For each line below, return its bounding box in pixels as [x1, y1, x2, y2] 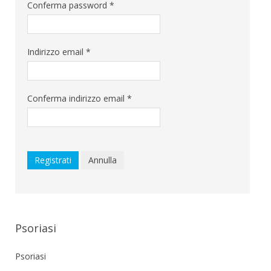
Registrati [34, 154, 71, 166]
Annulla [88, 154, 117, 166]
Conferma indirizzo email [27, 93, 125, 104]
